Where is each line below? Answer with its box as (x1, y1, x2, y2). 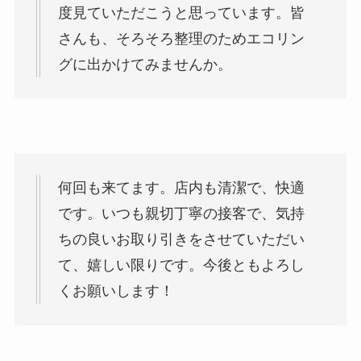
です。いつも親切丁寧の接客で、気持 (57, 205, 305, 222)
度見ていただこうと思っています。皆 (57, 4, 305, 21)
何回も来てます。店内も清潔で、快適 (57, 180, 305, 197)
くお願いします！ (57, 283, 174, 300)
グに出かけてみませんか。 (57, 56, 232, 73)
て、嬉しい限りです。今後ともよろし (57, 257, 305, 274)
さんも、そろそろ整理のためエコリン (57, 30, 305, 47)
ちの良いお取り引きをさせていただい (57, 231, 305, 248)
